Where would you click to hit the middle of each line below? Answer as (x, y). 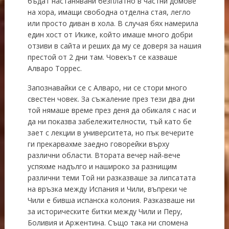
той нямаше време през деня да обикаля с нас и (112, 110)
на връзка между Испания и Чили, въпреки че (107, 189)
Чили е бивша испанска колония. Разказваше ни (111, 200)
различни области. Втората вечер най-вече (104, 155)
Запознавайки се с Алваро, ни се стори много (107, 87)
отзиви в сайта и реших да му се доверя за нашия (114, 45)
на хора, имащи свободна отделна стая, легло (109, 12)
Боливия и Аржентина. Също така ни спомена (108, 222)
